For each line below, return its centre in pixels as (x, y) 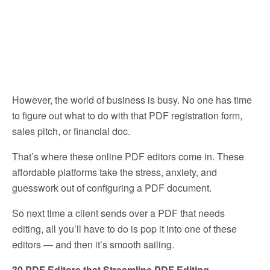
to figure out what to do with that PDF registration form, (127, 115)
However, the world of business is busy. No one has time (132, 99)
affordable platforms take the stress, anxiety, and (115, 172)
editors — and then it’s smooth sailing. (93, 244)
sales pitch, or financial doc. (71, 131)
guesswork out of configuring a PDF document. (112, 187)
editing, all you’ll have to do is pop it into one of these (124, 228)
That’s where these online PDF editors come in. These (128, 156)
